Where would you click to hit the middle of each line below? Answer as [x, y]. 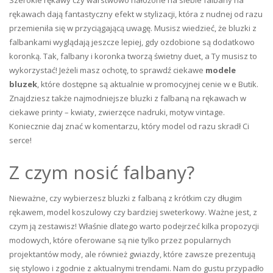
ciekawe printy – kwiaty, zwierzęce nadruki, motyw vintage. [117, 112]
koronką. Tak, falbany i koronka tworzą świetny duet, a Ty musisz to [133, 56]
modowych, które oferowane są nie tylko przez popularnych [120, 240]
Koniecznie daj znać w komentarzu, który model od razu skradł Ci [129, 126]
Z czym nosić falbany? [102, 172]
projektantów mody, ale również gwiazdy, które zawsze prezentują [132, 254]
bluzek [23, 84]
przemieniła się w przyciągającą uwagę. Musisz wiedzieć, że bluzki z [133, 28]
